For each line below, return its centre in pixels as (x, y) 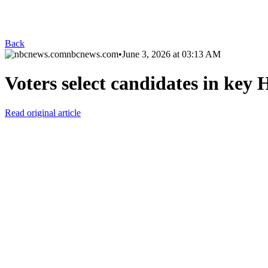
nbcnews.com (92, 54)
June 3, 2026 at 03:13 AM (171, 54)
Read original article (43, 112)
